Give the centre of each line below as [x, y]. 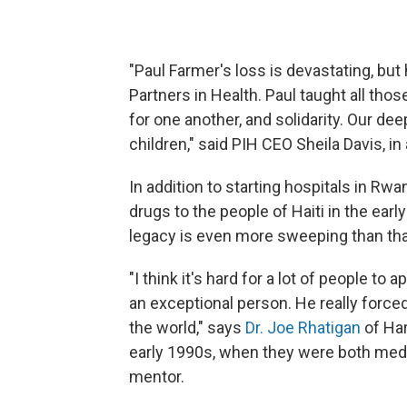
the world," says [187, 327]
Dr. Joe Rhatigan [305, 327]
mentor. [157, 376]
